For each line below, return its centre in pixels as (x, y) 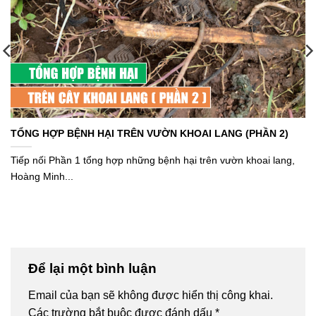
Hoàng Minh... (42, 176)
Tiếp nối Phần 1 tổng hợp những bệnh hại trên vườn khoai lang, (153, 160)
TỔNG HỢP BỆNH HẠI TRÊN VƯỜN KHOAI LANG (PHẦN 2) (150, 133)
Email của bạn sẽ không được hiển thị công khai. (151, 295)
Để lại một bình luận (94, 268)
